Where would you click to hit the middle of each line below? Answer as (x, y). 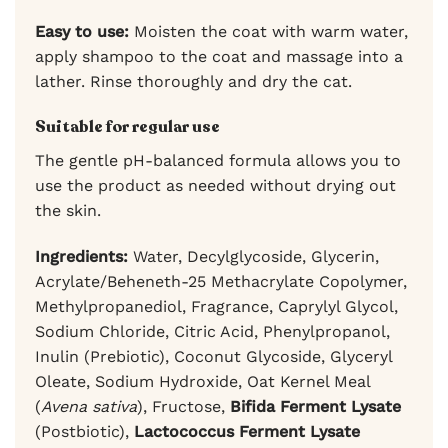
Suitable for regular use (127, 127)
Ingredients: (81, 256)
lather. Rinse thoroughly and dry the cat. (193, 82)
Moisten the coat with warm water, (271, 32)
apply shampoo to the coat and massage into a (219, 57)
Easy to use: (84, 32)
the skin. (68, 211)
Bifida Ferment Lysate (315, 406)
